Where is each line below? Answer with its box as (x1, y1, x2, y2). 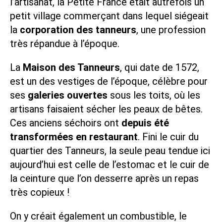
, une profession (136, 23, 206, 36)
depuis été (121, 116, 169, 129)
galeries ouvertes (28, 89, 108, 101)
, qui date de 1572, (120, 61, 199, 73)
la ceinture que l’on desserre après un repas (10, 172, 199, 184)
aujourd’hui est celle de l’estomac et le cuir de (10, 158, 209, 170)
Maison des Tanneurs (23, 61, 120, 73)
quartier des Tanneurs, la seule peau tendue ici (10, 144, 210, 157)
